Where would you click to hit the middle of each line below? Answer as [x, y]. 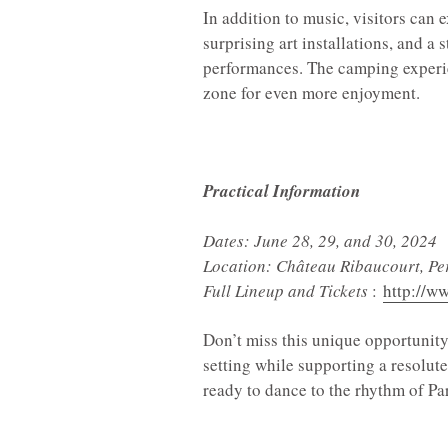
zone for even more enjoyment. [311, 92]
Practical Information [281, 190]
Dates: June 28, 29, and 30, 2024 [320, 240]
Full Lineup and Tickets [285, 290]
